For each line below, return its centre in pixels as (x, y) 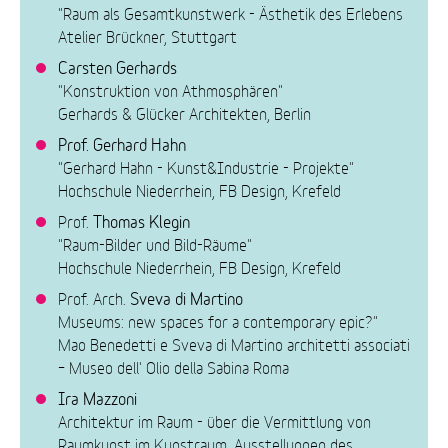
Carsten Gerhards (118, 65)
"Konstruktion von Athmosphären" (171, 89)
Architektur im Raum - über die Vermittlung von (215, 420)
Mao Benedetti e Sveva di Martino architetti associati (234, 343)
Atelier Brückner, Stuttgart (148, 35)
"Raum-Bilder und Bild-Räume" (155, 243)
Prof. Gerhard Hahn (122, 142)
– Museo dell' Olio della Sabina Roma (174, 366)
